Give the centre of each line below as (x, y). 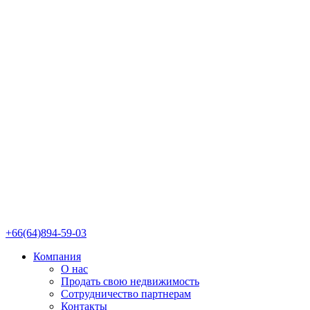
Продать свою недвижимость (130, 281)
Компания (57, 256)
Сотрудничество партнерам (126, 293)
